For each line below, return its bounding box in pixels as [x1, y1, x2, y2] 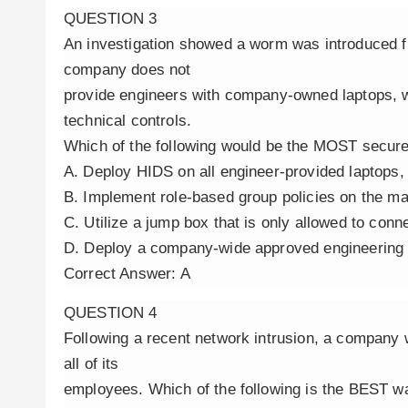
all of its [64, 355, 119, 372]
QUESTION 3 [64, 10, 158, 27]
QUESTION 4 [64, 304, 158, 321]
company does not [64, 61, 191, 78]
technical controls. [64, 112, 192, 129]
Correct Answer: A [64, 265, 190, 282]
